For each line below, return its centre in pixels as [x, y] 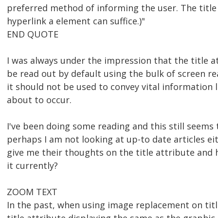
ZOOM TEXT [32, 192]
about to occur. [39, 100]
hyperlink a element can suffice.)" [76, 21]
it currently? [32, 166]
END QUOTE [33, 34]
